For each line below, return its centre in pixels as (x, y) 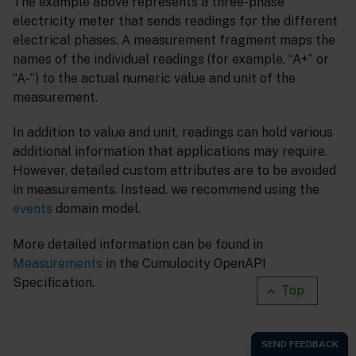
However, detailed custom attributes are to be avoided (174, 171)
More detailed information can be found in (138, 245)
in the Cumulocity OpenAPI (184, 264)
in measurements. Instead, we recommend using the (166, 190)
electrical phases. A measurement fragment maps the (174, 40)
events (33, 209)
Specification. (54, 283)
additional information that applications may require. (170, 152)
